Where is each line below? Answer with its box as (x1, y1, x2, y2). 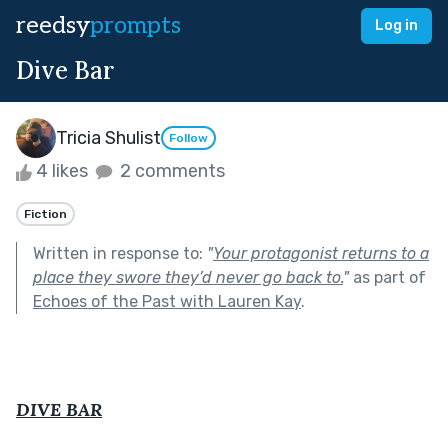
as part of (349, 267, 426, 287)
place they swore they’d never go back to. (33, 267, 343, 287)
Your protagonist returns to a (213, 243, 429, 263)
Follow (169, 131, 208, 146)
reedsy (16, 11, 90, 40)
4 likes (32, 160, 92, 182)
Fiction (24, 206, 67, 221)
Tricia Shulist (56, 126, 161, 149)
